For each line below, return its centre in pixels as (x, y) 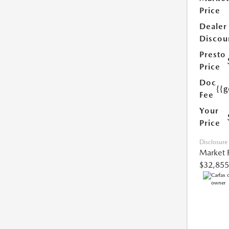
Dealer (213, 27)
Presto (212, 55)
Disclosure (213, 142)
